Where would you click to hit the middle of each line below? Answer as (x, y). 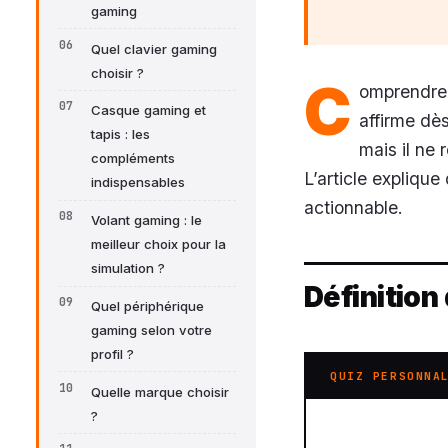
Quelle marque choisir (160, 391)
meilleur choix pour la (158, 244)
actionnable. (353, 207)
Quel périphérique (147, 305)
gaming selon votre (151, 329)
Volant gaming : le (146, 220)
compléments (133, 158)
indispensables (138, 182)
